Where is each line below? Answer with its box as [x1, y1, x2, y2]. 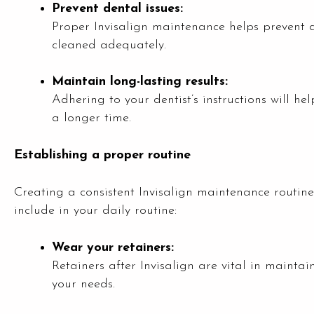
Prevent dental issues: [52, 2, 183, 15]
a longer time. [52, 111, 131, 125]
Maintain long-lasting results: [52, 75, 228, 88]
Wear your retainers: [52, 241, 174, 254]
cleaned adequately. [52, 39, 166, 52]
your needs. [52, 278, 115, 291]
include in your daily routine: [14, 204, 177, 217]
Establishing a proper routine [14, 149, 191, 162]
